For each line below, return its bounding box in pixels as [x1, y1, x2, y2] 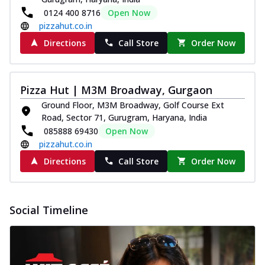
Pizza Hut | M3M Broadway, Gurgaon [20, 82, 212, 97]
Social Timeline [9, 202, 88, 217]
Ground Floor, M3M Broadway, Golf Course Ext [41, 99, 224, 111]
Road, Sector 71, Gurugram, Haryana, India [41, 111, 207, 123]
